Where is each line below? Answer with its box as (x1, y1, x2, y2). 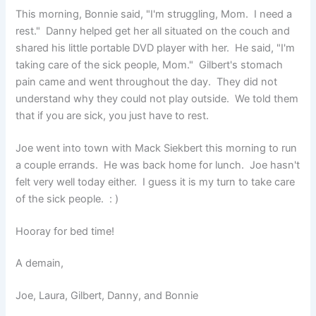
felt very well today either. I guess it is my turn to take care (16, 175, 296, 188)
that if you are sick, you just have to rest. (16, 109, 215, 122)
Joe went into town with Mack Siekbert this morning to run (16, 141, 298, 154)
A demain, (16, 257, 64, 270)
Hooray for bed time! (16, 224, 115, 238)
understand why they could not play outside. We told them (16, 92, 299, 105)
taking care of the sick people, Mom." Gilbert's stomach (16, 58, 284, 71)
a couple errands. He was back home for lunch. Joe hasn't (16, 158, 300, 171)
